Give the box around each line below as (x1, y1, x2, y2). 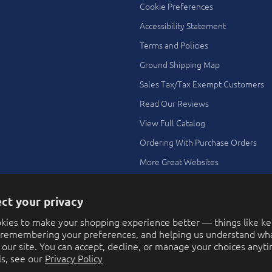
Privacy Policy (45, 251, 103, 265)
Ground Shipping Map (140, 58, 220, 71)
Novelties (140, 206, 175, 219)
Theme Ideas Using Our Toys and (140, 194, 262, 207)
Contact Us (140, 245, 180, 258)
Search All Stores (140, 175, 202, 188)
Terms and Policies (140, 39, 208, 52)
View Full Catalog (140, 117, 205, 129)
